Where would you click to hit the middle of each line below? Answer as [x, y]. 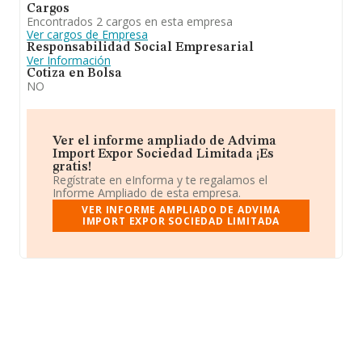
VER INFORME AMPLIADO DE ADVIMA [181, 210]
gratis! [72, 167]
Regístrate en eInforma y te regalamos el [160, 180]
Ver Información [69, 60]
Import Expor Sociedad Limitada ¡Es [163, 154]
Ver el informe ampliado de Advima [164, 141]
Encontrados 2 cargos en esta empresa [130, 21]
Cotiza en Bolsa [74, 74]
